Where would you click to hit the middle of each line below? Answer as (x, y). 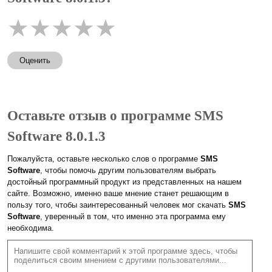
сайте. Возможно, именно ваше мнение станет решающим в (118, 194)
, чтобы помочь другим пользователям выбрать (128, 171)
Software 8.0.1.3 (56, 137)
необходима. (31, 228)
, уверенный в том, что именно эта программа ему (133, 217)
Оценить (35, 61)
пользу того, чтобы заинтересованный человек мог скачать (118, 205)
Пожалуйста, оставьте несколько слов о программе (104, 159)
